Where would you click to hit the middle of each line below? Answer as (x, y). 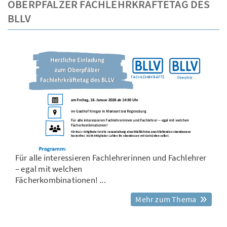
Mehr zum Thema (167, 199)
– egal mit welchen (49, 169)
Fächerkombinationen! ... (61, 180)
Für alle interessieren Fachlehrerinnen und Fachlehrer (111, 158)
